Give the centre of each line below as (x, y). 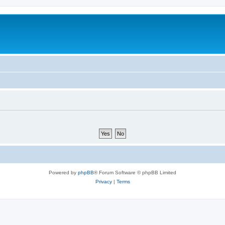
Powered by (63, 172)
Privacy (103, 181)
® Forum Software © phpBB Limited (135, 172)
